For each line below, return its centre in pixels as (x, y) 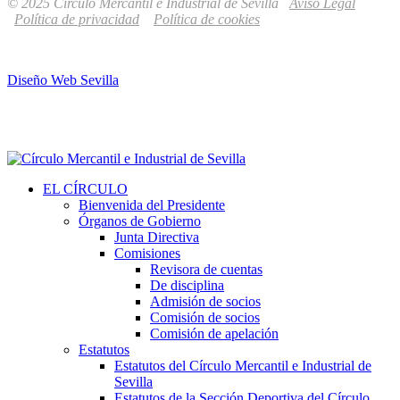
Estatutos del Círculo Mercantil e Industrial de (243, 365)
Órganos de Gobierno (140, 221)
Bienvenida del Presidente (152, 204)
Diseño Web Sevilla (63, 79)
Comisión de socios (205, 317)
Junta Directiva (157, 237)
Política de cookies (207, 19)
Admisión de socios (205, 301)
